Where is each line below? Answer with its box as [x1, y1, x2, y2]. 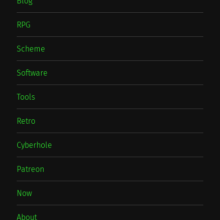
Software [17, 68, 48, 78]
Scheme [17, 44, 46, 54]
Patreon [17, 164, 45, 174]
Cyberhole [17, 140, 53, 150]
